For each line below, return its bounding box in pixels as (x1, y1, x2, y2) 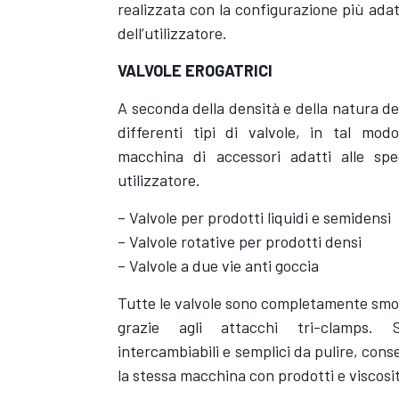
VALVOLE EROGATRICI (118, 60, 273, 80)
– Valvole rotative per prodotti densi (118, 231, 362, 251)
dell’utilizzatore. (118, 22, 227, 43)
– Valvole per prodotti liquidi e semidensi (118, 207, 391, 227)
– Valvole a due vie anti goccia (118, 255, 319, 275)
